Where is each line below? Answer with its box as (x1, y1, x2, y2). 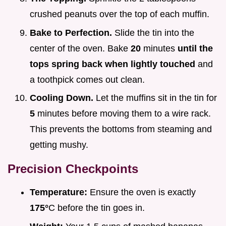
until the (178, 43, 213, 53)
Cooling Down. (30, 93, 93, 103)
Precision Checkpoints (8, 162, 138, 176)
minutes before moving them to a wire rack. (35, 108, 211, 119)
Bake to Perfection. (30, 27, 112, 38)
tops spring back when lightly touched (30, 59, 195, 69)
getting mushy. (30, 140, 88, 150)
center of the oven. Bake (30, 43, 131, 53)
